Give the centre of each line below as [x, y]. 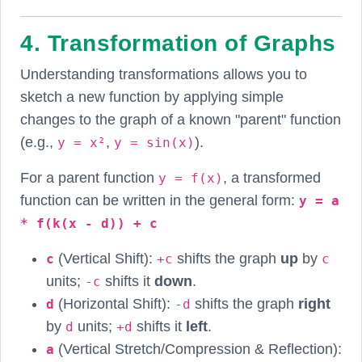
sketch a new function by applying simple [152, 97]
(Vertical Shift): [105, 258]
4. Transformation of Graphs [178, 43]
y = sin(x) [154, 142]
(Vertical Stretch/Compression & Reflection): [198, 349]
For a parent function [89, 177]
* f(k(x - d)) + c [89, 223]
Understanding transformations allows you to [164, 74]
